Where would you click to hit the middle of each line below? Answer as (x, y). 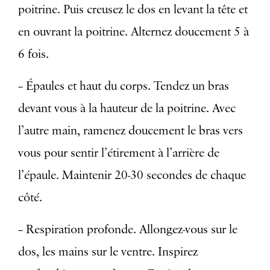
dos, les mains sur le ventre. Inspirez (108, 252)
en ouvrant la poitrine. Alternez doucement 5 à (133, 32)
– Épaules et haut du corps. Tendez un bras (124, 86)
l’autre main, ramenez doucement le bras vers (130, 131)
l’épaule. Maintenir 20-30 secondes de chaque (132, 176)
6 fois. (33, 55)
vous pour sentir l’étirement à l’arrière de (119, 153)
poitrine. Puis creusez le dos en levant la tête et (133, 10)
